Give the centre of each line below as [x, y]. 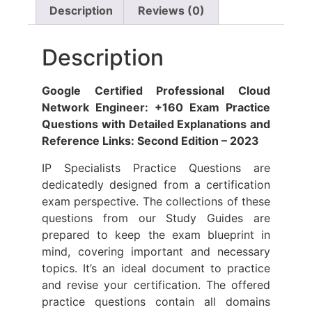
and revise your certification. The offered [156, 284]
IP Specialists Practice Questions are [156, 167]
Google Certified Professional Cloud [156, 91]
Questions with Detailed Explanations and [156, 124]
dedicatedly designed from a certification [156, 184]
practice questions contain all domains [156, 301]
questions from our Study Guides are [156, 218]
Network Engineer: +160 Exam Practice [156, 108]
